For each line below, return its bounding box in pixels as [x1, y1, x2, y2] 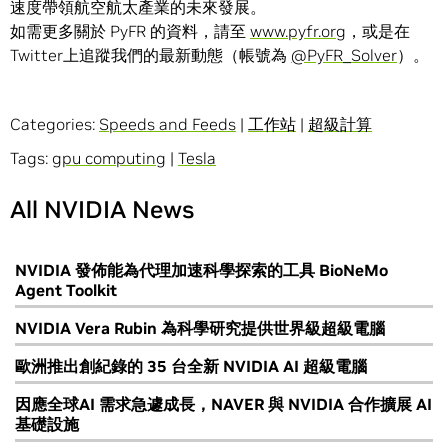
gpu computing [52, 148, 166, 169]
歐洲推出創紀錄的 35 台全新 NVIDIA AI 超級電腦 [15, 356, 367, 377]
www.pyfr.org [250, 21, 346, 42]
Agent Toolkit [15, 280, 117, 301]
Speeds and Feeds [99, 114, 236, 135]
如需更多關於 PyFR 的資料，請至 [10, 21, 250, 42]
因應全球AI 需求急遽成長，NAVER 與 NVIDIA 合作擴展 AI [15, 394, 432, 415]
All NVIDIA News [10, 194, 194, 226]
